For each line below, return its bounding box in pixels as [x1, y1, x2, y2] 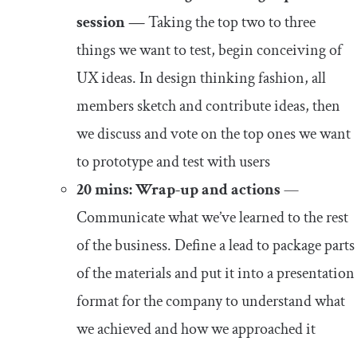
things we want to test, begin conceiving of [76, 39, 342, 61]
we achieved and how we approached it [76, 318, 316, 339]
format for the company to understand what [76, 290, 345, 312]
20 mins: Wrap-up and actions [76, 178, 280, 200]
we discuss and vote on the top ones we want [76, 123, 351, 144]
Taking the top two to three [145, 11, 316, 33]
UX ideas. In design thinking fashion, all [76, 67, 326, 88]
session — [76, 11, 145, 33]
